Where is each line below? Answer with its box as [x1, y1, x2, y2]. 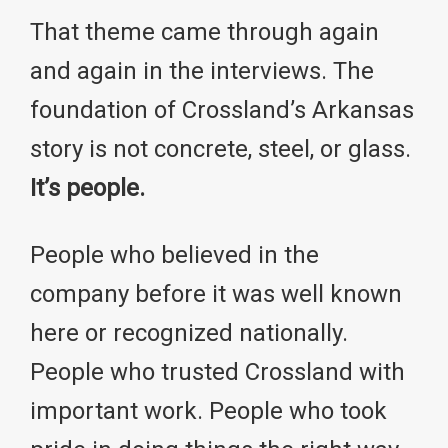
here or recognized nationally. [30, 319, 348, 348]
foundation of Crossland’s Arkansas [30, 96, 414, 125]
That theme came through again [30, 18, 379, 47]
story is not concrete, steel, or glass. [30, 135, 411, 164]
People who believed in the [30, 241, 319, 270]
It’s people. [30, 174, 145, 203]
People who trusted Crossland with [30, 358, 405, 387]
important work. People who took [30, 397, 387, 426]
